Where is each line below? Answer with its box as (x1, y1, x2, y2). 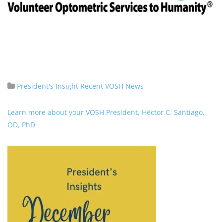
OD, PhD (7, 120, 35, 129)
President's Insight (17, 81, 78, 91)
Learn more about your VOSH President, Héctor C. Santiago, (7, 108, 205, 117)
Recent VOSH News (80, 81, 144, 91)
